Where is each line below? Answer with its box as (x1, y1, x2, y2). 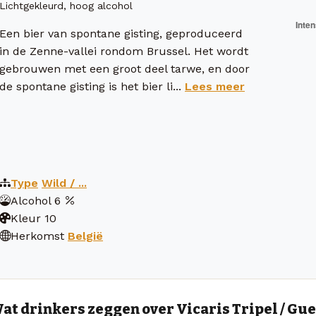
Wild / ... (42, 176, 87, 190)
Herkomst (11, 229, 64, 243)
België (68, 229, 103, 243)
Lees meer (185, 80, 245, 94)
